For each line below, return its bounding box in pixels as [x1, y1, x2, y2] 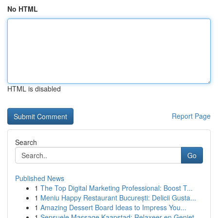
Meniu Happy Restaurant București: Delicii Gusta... [40, 193, 196, 202]
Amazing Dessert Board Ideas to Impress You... [40, 202, 186, 212]
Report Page [172, 111, 211, 121]
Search [15, 137, 37, 147]
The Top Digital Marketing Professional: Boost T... [40, 183, 193, 193]
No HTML [7, 4, 38, 14]
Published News [15, 173, 64, 183]
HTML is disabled [7, 84, 61, 93]
